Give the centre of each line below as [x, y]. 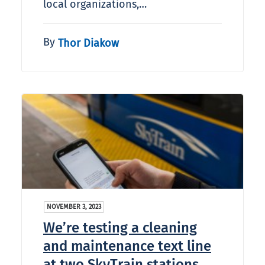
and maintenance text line [127, 246]
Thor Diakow [88, 43]
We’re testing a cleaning [120, 228]
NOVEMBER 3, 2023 [74, 207]
